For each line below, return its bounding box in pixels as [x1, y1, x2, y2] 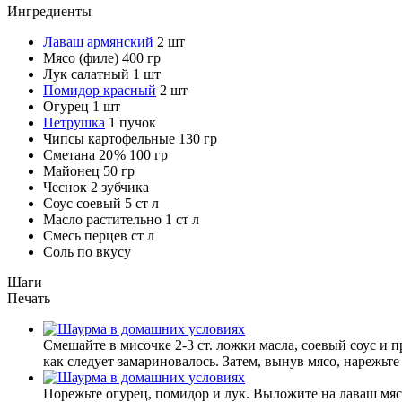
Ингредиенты [7, 3, 92, 19]
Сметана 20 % [43, 146, 126, 162]
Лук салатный [43, 66, 129, 82]
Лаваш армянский [43, 33, 153, 49]
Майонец [43, 162, 100, 179]
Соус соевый [43, 195, 121, 211]
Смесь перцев [43, 227, 127, 243]
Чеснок [43, 179, 87, 195]
